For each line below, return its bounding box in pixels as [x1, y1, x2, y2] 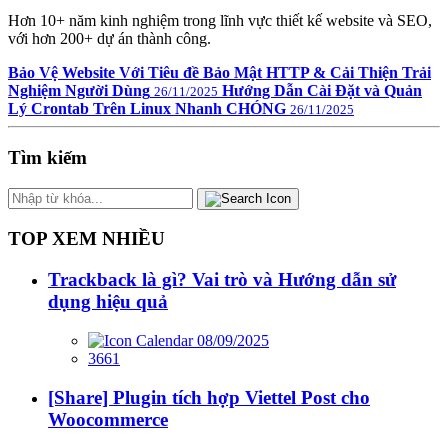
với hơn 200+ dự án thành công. [8, 30, 211, 48]
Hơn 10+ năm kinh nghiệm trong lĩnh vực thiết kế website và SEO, [8, 12, 432, 30]
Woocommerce [48, 408, 168, 430]
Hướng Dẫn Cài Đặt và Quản [222, 82, 422, 100]
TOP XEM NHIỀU [8, 228, 165, 250]
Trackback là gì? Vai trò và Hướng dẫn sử [48, 269, 396, 291]
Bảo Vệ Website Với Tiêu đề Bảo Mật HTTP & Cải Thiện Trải [8, 64, 431, 82]
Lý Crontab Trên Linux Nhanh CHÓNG [8, 100, 286, 118]
